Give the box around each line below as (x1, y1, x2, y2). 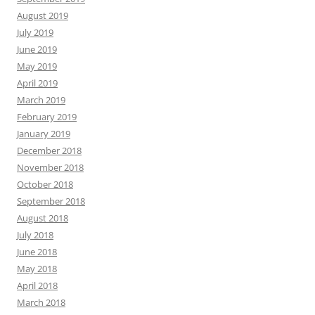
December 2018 (17, 144, 82, 157)
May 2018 (17, 262, 57, 276)
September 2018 (17, 195, 85, 208)
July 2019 (17, 26, 53, 39)
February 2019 (17, 110, 77, 124)
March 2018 (17, 296, 65, 309)
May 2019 (17, 60, 57, 73)
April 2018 (17, 279, 58, 292)
